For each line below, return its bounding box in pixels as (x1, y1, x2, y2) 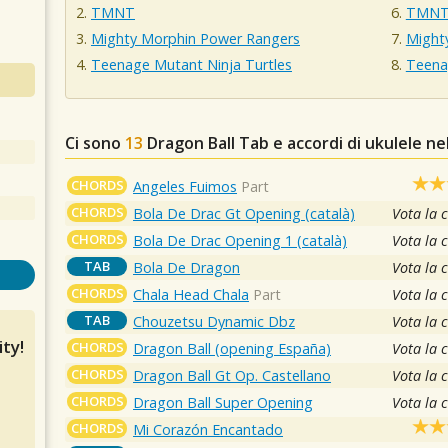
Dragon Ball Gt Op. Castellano (133, 365, 332, 385)
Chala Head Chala (133, 284, 250, 304)
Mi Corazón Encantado (133, 419, 284, 439)
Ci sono (65, 131, 125, 154)
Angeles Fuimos (133, 176, 238, 196)
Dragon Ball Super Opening (133, 392, 314, 412)
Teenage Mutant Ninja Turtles (91, 55, 292, 75)
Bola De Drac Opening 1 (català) (133, 230, 348, 250)
